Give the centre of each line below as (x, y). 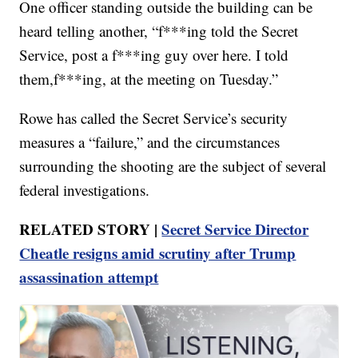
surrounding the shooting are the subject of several (173, 165)
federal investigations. (85, 189)
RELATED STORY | (91, 229)
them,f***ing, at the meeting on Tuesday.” (149, 78)
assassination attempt (89, 276)
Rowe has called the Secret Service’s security (154, 117)
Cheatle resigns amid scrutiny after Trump (158, 253)
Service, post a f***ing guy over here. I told (154, 54)
